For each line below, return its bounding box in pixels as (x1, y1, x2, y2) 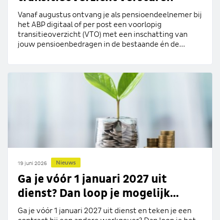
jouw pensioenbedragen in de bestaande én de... (18, 40, 185, 49)
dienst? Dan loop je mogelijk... (18, 188, 179, 200)
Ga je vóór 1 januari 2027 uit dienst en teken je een (18, 207, 192, 215)
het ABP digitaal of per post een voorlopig (18, 21, 162, 29)
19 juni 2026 (18, 160, 47, 166)
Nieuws (56, 160, 76, 166)
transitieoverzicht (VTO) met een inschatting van (18, 30, 188, 39)
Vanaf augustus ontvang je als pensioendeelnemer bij (18, 11, 202, 19)
